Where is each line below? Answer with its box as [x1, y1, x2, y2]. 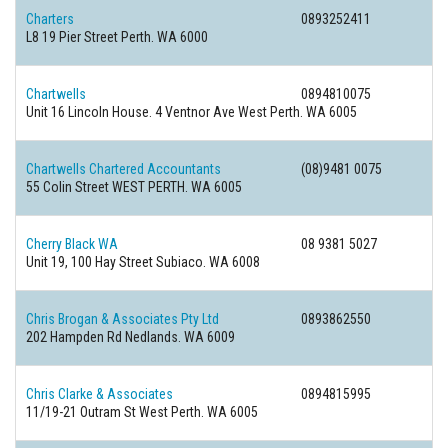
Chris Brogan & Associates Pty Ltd [26, 311, 219, 327]
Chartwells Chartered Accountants [26, 161, 221, 177]
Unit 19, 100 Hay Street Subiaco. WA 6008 [26, 254, 260, 270]
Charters [26, 11, 74, 27]
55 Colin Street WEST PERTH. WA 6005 [26, 179, 242, 195]
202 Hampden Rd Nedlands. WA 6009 [26, 329, 235, 345]
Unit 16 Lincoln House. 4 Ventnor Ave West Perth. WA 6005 [26, 104, 357, 120]
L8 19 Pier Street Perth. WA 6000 [26, 29, 208, 45]
